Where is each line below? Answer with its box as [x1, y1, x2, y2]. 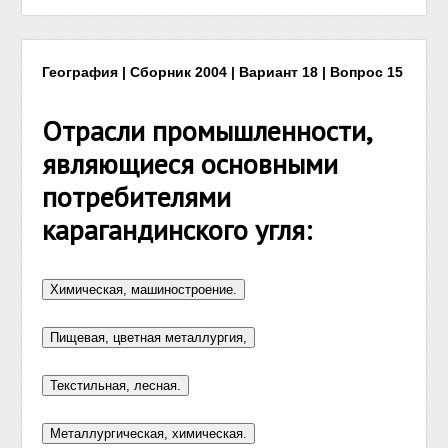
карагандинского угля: [42, 211, 313, 248]
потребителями [42, 178, 232, 215]
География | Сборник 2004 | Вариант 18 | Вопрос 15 [42, 64, 404, 80]
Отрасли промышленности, [42, 112, 372, 149]
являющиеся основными [42, 145, 339, 182]
